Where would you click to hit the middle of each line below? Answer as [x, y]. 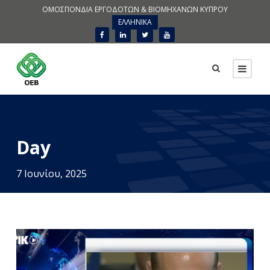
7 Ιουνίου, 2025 [52, 174]
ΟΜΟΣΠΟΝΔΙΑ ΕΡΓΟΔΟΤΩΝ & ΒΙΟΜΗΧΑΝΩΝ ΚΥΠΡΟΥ [135, 9]
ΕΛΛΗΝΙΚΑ [135, 22]
